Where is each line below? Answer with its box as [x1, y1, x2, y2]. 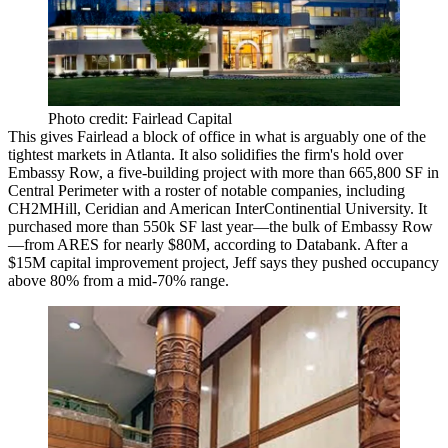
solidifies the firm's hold [221, 146, 371, 164]
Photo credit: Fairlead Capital [48, 110, 232, 128]
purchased [8, 218, 76, 236]
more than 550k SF [76, 218, 197, 236]
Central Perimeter [8, 182, 118, 200]
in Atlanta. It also [106, 146, 221, 164]
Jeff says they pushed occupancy [229, 254, 439, 272]
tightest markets [8, 146, 106, 164]
